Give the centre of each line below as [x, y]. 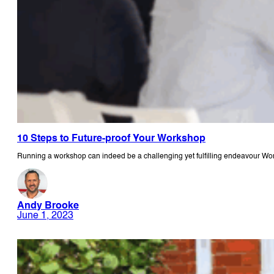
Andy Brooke [48, 206]
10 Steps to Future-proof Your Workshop [111, 139]
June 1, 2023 [45, 216]
